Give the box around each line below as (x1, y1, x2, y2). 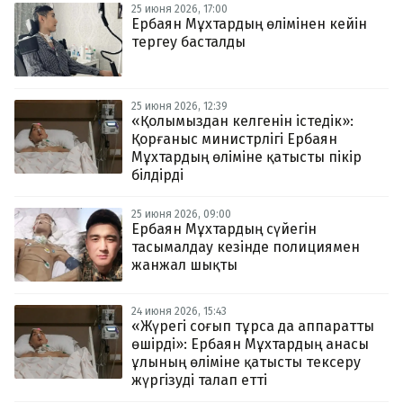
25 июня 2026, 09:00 (131, 208, 231, 220)
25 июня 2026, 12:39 (131, 100, 228, 112)
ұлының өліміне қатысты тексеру (131, 354, 361, 371)
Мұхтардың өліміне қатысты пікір (131, 148, 362, 166)
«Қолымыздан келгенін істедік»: (131, 112, 354, 130)
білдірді (131, 166, 184, 184)
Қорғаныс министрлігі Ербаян (131, 130, 337, 148)
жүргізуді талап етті (131, 372, 267, 389)
